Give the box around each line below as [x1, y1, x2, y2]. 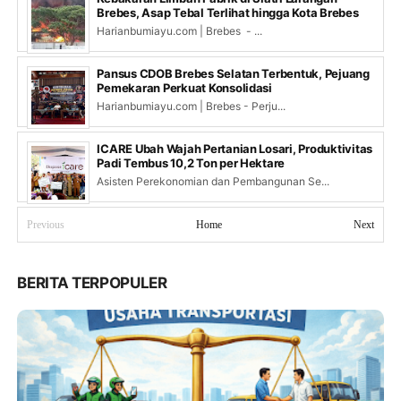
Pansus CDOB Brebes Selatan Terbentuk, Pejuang [97, 66, 370, 81]
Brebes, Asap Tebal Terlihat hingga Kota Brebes [97, 5, 359, 21]
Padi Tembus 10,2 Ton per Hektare [97, 156, 286, 171]
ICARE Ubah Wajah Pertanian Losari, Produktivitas [97, 141, 373, 157]
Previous [27, 218, 65, 232]
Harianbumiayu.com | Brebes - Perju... [97, 99, 286, 114]
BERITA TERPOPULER [17, 274, 167, 293]
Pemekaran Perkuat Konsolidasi [97, 81, 272, 96]
